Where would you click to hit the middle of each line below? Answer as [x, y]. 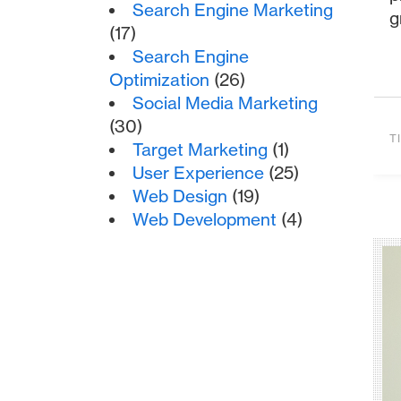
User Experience [199, 173]
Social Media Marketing [226, 103]
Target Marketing [200, 149]
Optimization [159, 80]
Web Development [205, 219]
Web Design [180, 196]
